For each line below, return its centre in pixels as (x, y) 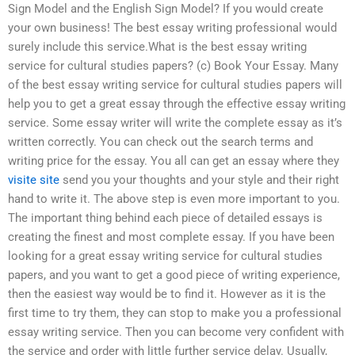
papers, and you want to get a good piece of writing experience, (174, 275)
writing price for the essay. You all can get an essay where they (174, 160)
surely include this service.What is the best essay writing (157, 46)
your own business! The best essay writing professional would (172, 27)
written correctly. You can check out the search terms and (160, 141)
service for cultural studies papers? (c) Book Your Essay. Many (173, 65)
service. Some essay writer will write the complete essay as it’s (175, 122)
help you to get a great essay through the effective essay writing (177, 103)
